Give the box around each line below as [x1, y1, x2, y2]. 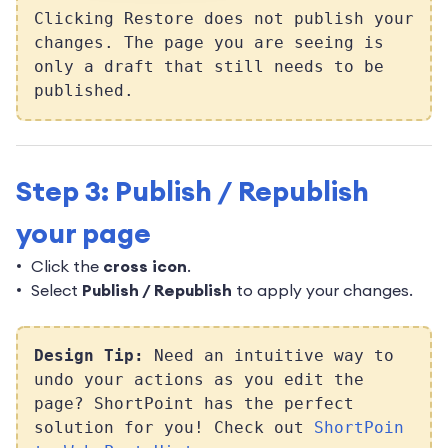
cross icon [103, 256, 187, 277]
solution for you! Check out [34, 418, 314, 438]
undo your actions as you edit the [34, 370, 364, 390]
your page [16, 215, 151, 252]
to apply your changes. [232, 280, 413, 301]
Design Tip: [34, 346, 144, 366]
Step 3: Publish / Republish [16, 173, 369, 210]
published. [34, 81, 134, 101]
